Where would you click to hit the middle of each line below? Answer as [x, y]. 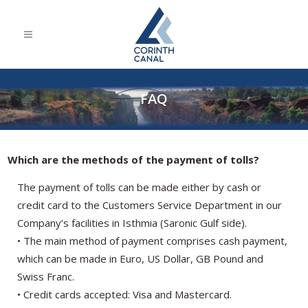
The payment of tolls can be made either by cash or [140, 187]
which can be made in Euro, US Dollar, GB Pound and [141, 258]
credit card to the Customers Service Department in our [150, 205]
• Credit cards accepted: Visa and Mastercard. [125, 294]
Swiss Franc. [46, 276]
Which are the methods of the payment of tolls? [134, 159]
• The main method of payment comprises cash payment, [153, 240]
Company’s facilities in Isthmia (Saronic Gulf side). [132, 222]
